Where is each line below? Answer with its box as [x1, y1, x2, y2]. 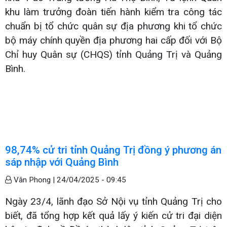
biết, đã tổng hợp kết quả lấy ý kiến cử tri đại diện [5, 209, 222, 221]
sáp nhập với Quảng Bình [5, 156, 119, 168]
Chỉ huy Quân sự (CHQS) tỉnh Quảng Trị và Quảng [5, 48, 222, 60]
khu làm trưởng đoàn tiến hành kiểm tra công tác [5, 6, 222, 18]
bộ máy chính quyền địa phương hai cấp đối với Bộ [5, 34, 222, 46]
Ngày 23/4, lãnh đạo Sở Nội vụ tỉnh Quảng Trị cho [5, 195, 222, 207]
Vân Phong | [12, 175, 57, 184]
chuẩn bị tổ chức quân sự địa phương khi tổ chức [5, 20, 222, 32]
